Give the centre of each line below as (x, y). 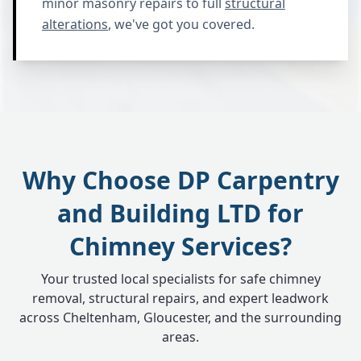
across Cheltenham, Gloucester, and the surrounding (180, 317)
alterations (75, 24)
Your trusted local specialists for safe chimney (180, 279)
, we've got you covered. (181, 24)
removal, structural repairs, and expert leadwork (180, 298)
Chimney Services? (180, 246)
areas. (180, 337)
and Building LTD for (180, 213)
